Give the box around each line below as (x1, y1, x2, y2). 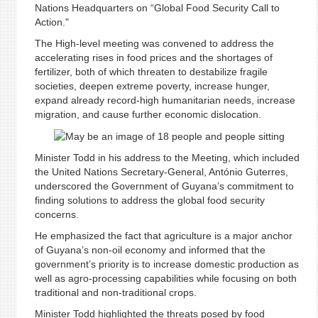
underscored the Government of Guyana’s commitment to (34, 180, 294, 192)
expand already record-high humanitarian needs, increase (34, 94, 295, 106)
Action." (34, 16, 69, 28)
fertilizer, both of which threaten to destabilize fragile (34, 66, 268, 77)
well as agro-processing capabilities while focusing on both (34, 273, 297, 285)
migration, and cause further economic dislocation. (34, 109, 261, 120)
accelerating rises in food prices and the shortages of (34, 52, 273, 63)
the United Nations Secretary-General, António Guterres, (34, 166, 288, 178)
